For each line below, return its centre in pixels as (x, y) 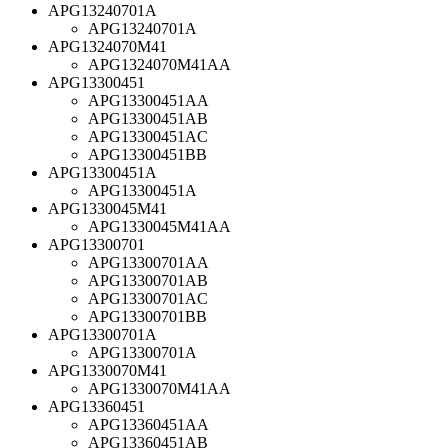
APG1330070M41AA (159, 388)
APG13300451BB (147, 154)
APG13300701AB (148, 280)
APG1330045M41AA (159, 226)
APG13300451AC (148, 136)
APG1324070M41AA (159, 64)
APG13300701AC (148, 298)
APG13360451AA (148, 424)
